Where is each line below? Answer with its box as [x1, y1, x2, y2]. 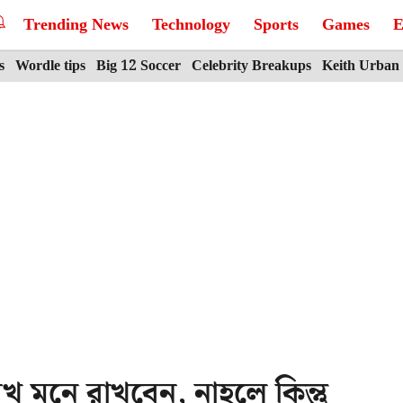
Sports [254, 12, 299, 38]
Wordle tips [15, 55, 85, 77]
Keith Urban [322, 55, 399, 77]
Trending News [23, 12, 129, 38]
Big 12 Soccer [96, 55, 181, 77]
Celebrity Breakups [192, 55, 311, 77]
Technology [152, 12, 230, 38]
